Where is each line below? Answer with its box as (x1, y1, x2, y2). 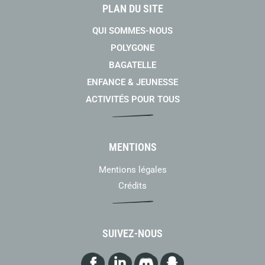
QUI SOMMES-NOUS (92, 25, 173, 37)
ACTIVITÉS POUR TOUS (85, 94, 180, 105)
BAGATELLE (109, 60, 156, 71)
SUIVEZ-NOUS (102, 227, 163, 240)
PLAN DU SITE (102, 2, 163, 15)
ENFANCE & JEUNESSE (87, 77, 178, 88)
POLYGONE (111, 43, 154, 54)
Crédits (118, 180, 147, 192)
